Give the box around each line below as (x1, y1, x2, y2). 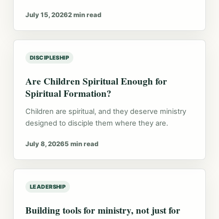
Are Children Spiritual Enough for (25, 74, 167, 88)
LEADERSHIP (29, 183, 66, 190)
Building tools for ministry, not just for (25, 203, 180, 217)
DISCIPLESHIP (29, 54, 69, 61)
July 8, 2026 (25, 140, 65, 148)
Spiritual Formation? (25, 87, 111, 100)
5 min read (64, 140, 98, 148)
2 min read (67, 11, 101, 19)
